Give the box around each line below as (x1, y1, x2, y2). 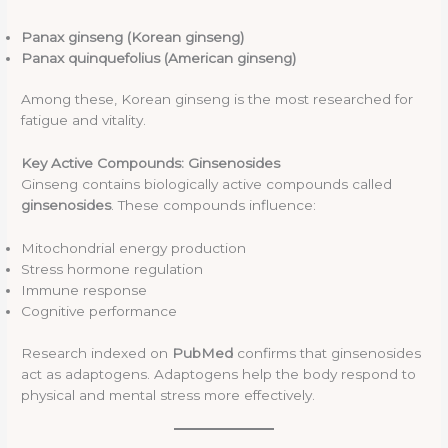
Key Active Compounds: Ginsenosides (21, 155, 281, 172)
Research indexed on (21, 344, 173, 361)
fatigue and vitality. (21, 112, 147, 129)
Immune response (21, 282, 148, 299)
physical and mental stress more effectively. (21, 386, 316, 403)
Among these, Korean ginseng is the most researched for (21, 91, 414, 108)
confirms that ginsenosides (233, 344, 422, 361)
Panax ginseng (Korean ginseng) (21, 28, 245, 45)
